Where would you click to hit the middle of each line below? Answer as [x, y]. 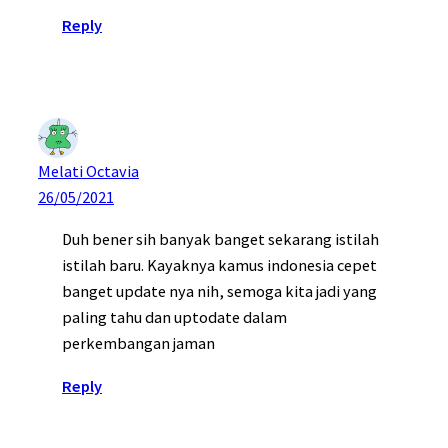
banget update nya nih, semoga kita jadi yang [219, 291]
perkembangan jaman [138, 343]
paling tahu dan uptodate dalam [174, 317]
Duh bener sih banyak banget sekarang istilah [220, 239]
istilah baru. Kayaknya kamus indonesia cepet [219, 265]
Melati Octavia [88, 171]
